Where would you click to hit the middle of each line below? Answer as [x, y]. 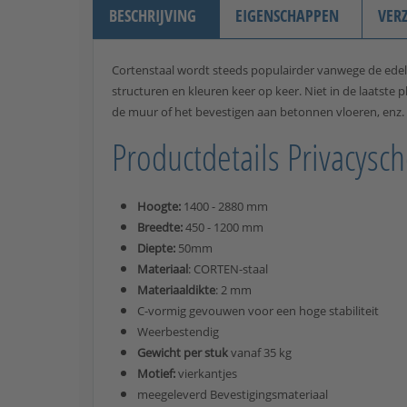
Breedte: [160, 227]
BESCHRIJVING [153, 15]
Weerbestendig [178, 331]
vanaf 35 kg [260, 352]
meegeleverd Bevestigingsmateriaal [233, 394]
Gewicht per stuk [183, 352]
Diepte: [156, 248]
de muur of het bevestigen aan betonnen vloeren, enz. [258, 111]
